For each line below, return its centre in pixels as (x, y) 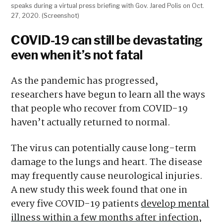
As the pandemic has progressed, (85, 82)
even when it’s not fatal (77, 55)
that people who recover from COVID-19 (100, 109)
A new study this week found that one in (99, 191)
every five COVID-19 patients (76, 204)
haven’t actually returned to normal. (91, 123)
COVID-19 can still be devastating (107, 40)
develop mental (175, 204)
